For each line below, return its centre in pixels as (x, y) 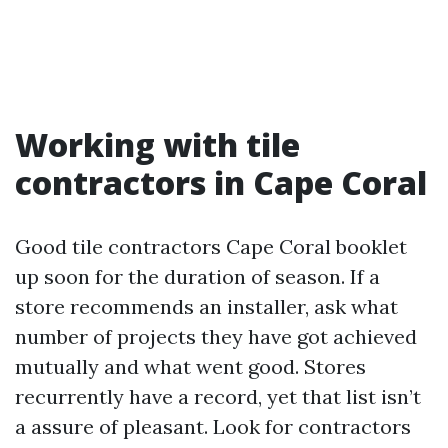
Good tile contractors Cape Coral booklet (211, 246)
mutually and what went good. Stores (190, 366)
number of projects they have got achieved (216, 336)
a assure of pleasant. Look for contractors (213, 426)
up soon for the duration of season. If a (197, 276)
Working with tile (157, 144)
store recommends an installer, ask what (206, 306)
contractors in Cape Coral (221, 182)
